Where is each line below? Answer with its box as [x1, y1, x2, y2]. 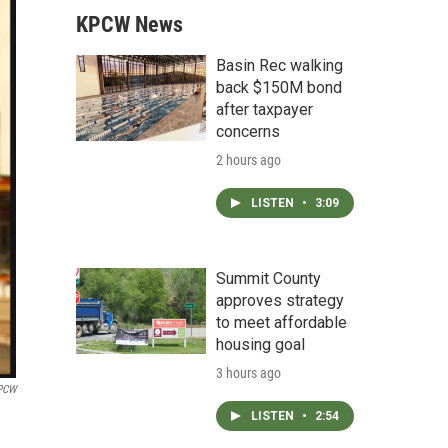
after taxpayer [216, 100, 313, 119]
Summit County [216, 269, 321, 288]
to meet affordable [216, 313, 347, 332]
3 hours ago [216, 365, 281, 381]
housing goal [216, 335, 305, 354]
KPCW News [76, 12, 183, 37]
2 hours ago [216, 152, 281, 168]
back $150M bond [216, 78, 342, 97]
